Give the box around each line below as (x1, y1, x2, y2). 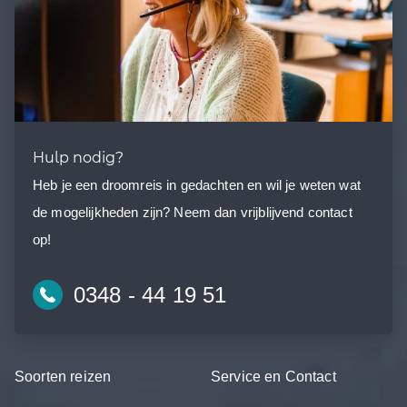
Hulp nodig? (33, 147, 124, 166)
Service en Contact (211, 367, 336, 384)
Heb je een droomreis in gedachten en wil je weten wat (33, 176, 361, 193)
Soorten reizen (15, 367, 112, 384)
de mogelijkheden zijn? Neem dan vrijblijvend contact (33, 203, 352, 220)
